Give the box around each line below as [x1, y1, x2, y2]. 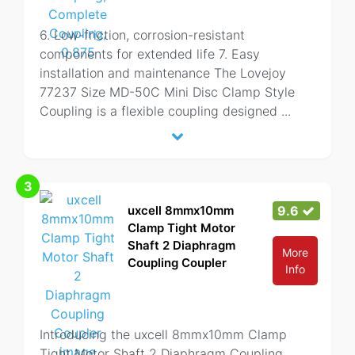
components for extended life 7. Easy [40, 46, 260, 62]
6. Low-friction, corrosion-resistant [40, 27, 245, 43]
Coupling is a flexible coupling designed [40, 103, 281, 119]
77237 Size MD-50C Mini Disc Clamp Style [40, 84, 295, 100]
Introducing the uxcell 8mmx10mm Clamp [40, 326, 287, 342]
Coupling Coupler [128, 255, 227, 270]
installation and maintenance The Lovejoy [40, 65, 286, 81]
